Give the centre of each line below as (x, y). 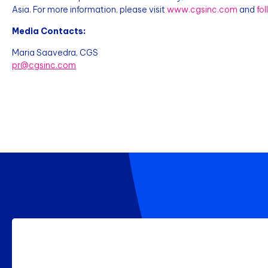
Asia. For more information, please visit (89, 10)
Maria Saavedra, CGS (55, 53)
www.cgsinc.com (202, 10)
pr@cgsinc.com (44, 65)
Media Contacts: (49, 31)
